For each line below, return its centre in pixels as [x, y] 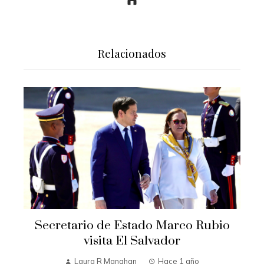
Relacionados [132, 53]
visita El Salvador [132, 241]
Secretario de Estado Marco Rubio [132, 225]
